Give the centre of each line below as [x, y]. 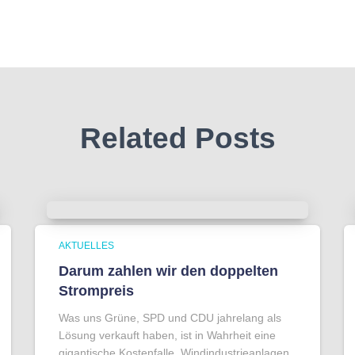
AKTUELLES [86, 246]
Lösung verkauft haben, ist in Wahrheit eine [167, 335]
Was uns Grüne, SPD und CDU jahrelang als [170, 318]
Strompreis [96, 291]
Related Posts [177, 138]
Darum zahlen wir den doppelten [168, 271]
